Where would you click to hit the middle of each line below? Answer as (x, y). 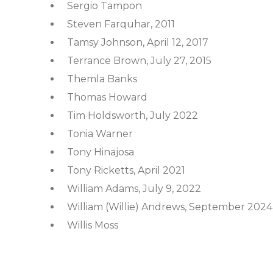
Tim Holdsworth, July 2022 (133, 115)
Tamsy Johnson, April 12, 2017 (138, 42)
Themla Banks (102, 79)
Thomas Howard (107, 97)
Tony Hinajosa (101, 152)
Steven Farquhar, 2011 (121, 24)
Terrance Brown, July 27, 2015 (139, 61)
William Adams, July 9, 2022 (134, 189)
